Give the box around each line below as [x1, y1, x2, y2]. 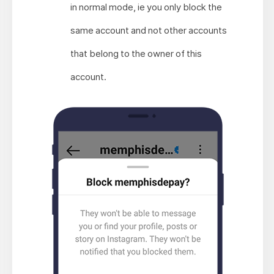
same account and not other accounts [70, 24, 228, 37]
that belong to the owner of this [70, 48, 202, 60]
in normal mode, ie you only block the [70, 1, 223, 13]
